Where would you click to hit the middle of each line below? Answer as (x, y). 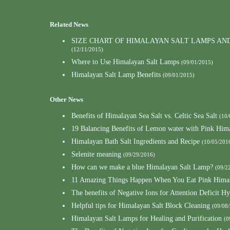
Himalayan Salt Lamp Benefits (116, 75)
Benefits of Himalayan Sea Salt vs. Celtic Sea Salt (144, 116)
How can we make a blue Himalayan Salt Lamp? (142, 167)
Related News (69, 24)
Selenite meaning (96, 154)
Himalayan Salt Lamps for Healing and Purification (147, 218)
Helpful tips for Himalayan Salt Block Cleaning (141, 206)
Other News (66, 99)
